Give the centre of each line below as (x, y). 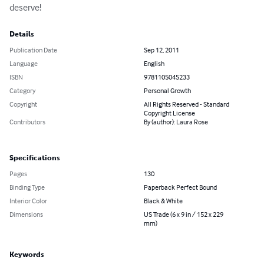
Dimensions (26, 214)
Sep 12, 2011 (161, 50)
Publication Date (33, 50)
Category (22, 91)
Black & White (163, 201)
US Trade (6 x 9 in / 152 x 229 (184, 214)
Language (24, 64)
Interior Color (28, 201)
